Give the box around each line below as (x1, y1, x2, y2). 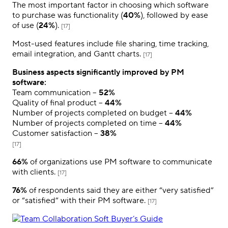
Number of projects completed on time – (12, 118, 165, 128)
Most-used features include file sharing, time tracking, (12, 38, 209, 49)
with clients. (12, 166, 58, 177)
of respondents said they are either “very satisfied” (27, 185, 214, 195)
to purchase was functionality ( (12, 10, 123, 20)
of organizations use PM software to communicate (28, 156, 212, 167)
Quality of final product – (12, 97, 105, 108)
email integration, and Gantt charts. (12, 48, 143, 59)
